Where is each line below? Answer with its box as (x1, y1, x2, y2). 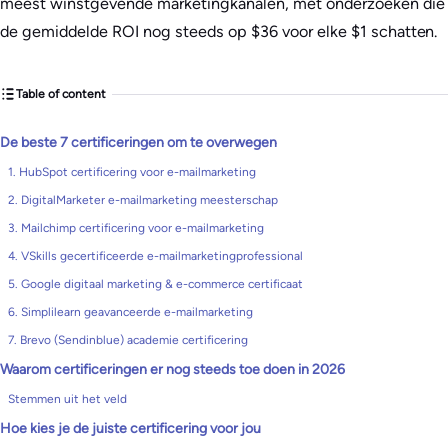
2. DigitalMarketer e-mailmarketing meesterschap (8, 193, 278, 207)
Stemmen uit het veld (8, 392, 127, 406)
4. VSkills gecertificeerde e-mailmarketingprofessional (8, 249, 303, 263)
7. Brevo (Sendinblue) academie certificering (8, 333, 248, 347)
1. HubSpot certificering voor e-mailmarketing (8, 165, 256, 179)
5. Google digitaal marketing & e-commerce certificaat (8, 277, 303, 291)
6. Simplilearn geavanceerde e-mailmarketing (8, 305, 253, 319)
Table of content (16, 86, 106, 101)
